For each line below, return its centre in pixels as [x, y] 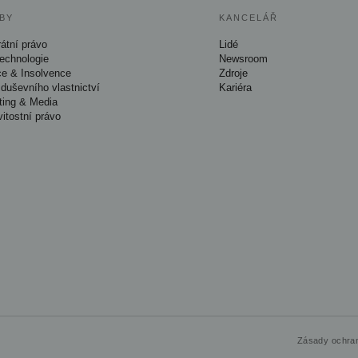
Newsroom [244, 59]
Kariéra [236, 88]
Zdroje [234, 73]
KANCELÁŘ [249, 18]
